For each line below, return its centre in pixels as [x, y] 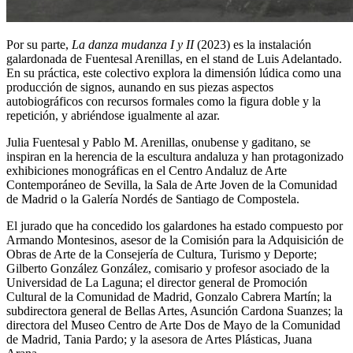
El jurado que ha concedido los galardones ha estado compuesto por [175, 226]
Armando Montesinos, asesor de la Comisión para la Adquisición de [175, 240]
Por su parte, [37, 45]
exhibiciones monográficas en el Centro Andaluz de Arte [147, 171]
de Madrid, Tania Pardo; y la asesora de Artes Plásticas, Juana [159, 340]
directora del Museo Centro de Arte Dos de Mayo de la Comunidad [173, 325]
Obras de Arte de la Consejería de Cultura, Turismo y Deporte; [162, 255]
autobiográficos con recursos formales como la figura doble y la [163, 102]
